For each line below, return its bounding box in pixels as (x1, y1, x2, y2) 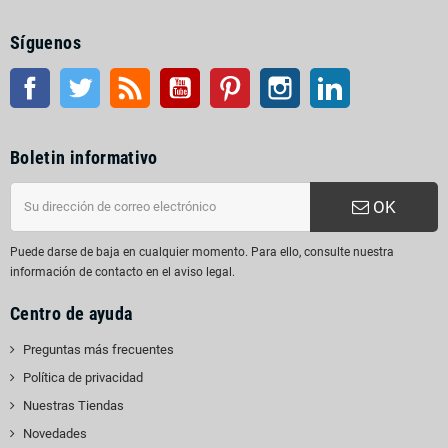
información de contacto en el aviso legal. (10, 264, 235, 279)
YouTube (200, 69, 250, 85)
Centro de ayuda (10, 302, 133, 324)
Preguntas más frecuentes (23, 341, 174, 357)
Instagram (300, 69, 358, 85)
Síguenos (10, 31, 81, 53)
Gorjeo (100, 69, 137, 85)
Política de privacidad (23, 369, 143, 385)
